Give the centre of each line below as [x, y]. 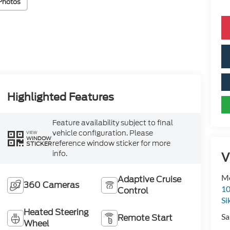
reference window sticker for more [112, 143]
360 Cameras [52, 185]
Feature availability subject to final [113, 123]
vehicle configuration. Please [103, 133]
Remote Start [145, 218]
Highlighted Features [61, 97]
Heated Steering [56, 213]
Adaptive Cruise [149, 180]
